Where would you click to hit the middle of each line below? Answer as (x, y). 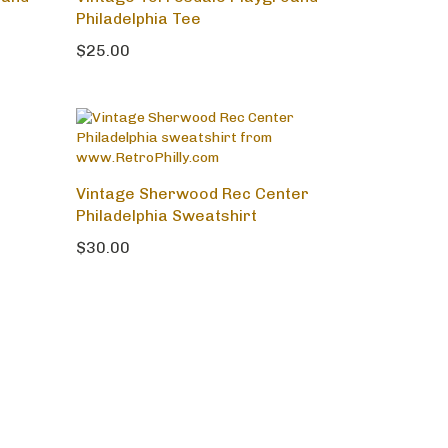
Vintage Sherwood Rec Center (192, 197)
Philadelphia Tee (138, 22)
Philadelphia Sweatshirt (166, 219)
